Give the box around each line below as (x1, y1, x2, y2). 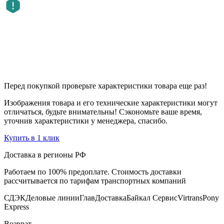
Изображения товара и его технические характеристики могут (4, 98, 217, 107)
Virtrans (177, 193, 202, 202)
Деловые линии (25, 193, 79, 202)
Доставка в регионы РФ (4, 150, 86, 159)
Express (4, 202, 29, 211)
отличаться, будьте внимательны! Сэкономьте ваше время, (4, 107, 202, 116)
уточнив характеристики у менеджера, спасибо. (4, 116, 167, 125)
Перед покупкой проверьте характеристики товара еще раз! (4, 81, 207, 90)
